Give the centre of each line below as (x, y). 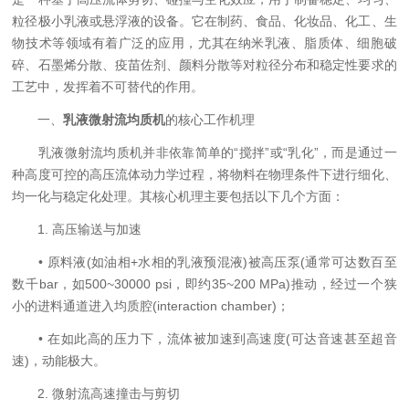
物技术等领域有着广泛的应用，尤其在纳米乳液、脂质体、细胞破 (204, 43)
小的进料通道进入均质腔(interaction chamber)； (151, 306)
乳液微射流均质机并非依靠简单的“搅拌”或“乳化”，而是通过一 (204, 152)
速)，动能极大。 (59, 361)
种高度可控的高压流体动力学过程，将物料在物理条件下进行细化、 (204, 174)
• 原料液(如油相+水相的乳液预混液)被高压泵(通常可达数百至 (204, 262)
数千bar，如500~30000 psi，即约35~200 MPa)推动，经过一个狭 (204, 284)
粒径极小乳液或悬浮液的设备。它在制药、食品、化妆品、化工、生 (204, 21)
